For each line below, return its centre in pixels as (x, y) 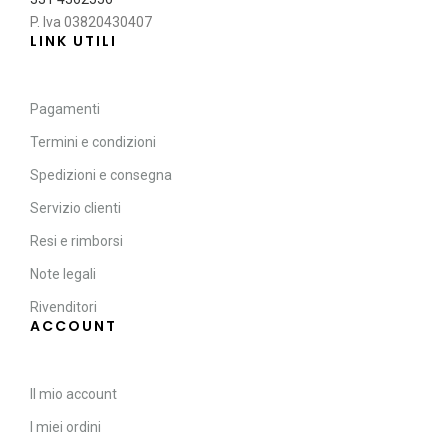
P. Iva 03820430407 (91, 22)
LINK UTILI (73, 41)
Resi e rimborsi (76, 241)
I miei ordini (65, 427)
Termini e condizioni (93, 142)
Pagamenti (65, 109)
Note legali (63, 274)
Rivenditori (63, 307)
